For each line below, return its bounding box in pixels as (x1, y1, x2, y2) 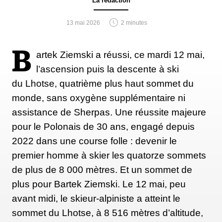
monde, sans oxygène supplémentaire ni (12, 92, 185, 103)
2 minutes (120, 19, 147, 26)
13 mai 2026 (66, 19, 100, 26)
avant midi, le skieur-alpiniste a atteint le (12, 193, 180, 204)
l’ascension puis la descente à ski (36, 63, 179, 74)
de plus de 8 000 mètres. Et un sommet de (12, 164, 192, 175)
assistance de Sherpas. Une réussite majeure (12, 107, 206, 117)
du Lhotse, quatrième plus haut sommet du (12, 78, 194, 89)
